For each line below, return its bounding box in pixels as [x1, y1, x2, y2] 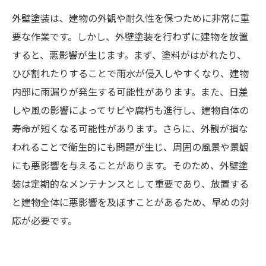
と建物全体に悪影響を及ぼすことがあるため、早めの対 [12, 195, 249, 209]
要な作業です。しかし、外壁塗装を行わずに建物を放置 [12, 29, 248, 43]
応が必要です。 [12, 213, 77, 227]
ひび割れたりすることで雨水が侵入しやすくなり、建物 [12, 66, 249, 80]
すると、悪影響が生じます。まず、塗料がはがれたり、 [12, 47, 246, 62]
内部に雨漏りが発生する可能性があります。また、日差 [12, 84, 248, 99]
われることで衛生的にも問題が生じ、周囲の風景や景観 [12, 140, 249, 154]
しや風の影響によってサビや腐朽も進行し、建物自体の [12, 103, 249, 117]
